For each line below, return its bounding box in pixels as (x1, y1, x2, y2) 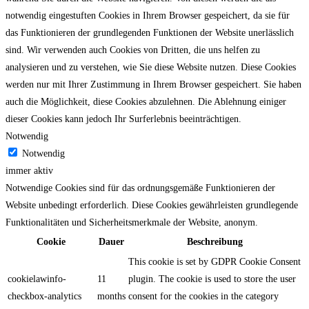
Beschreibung (187, 236, 243, 247)
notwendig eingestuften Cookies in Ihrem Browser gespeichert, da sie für (6, 10, 290, 21)
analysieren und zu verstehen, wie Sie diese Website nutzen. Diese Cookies (6, 61, 296, 72)
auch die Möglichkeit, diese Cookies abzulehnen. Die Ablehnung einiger (6, 96, 286, 107)
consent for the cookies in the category (128, 290, 279, 301)
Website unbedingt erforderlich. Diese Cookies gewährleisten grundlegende (6, 199, 298, 210)
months (97, 290, 126, 301)
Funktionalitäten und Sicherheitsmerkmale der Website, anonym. (6, 217, 258, 228)
